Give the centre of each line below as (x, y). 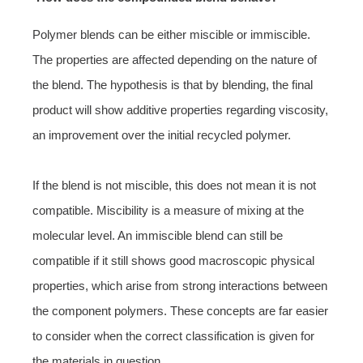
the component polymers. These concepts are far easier (180, 310)
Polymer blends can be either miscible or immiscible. (171, 34)
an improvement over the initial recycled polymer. (162, 135)
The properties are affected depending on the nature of (175, 59)
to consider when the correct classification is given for (173, 335)
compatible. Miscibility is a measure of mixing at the (168, 210)
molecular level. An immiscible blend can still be (158, 235)
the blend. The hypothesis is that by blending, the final (173, 84)
